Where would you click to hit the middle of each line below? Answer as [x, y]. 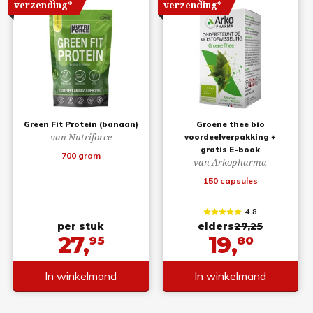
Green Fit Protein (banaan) [81, 125]
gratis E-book [231, 150]
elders [216, 226]
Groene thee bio [230, 125]
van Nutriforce [81, 137]
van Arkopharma [231, 162]
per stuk [81, 226]
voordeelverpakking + [231, 137]
